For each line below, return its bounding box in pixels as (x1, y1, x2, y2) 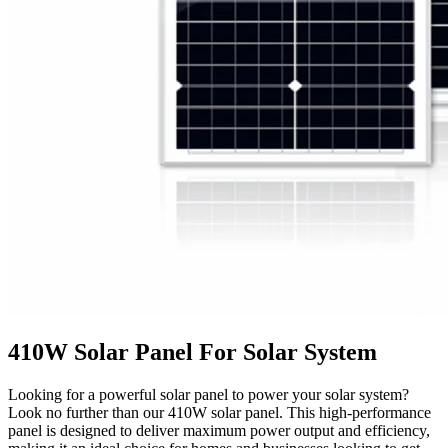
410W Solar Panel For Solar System (8, 338, 377, 365)
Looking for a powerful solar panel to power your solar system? (8, 385, 409, 403)
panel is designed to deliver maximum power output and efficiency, (8, 421, 430, 439)
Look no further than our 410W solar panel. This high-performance (8, 403, 431, 421)
